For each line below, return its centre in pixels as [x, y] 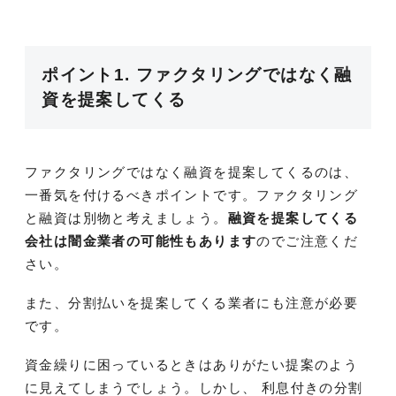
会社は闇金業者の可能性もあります [141, 241]
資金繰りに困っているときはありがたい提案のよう [192, 365]
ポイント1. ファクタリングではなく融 [197, 75]
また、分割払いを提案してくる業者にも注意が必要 [192, 303]
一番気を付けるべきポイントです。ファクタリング [192, 195]
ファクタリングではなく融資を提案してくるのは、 [192, 172]
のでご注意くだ [308, 241]
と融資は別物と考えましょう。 [126, 218]
